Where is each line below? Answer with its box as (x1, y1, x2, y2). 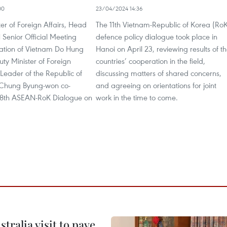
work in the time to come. (96, 92, 178, 102)
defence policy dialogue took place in (96, 31, 217, 42)
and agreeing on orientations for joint (96, 80, 216, 90)
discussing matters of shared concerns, (96, 67, 221, 78)
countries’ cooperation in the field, (96, 55, 205, 66)
